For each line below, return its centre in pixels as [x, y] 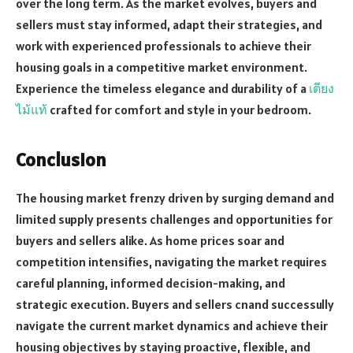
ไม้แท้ [32, 109]
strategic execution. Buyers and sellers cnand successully [175, 304]
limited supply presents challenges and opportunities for [174, 219]
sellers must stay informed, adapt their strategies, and [169, 24]
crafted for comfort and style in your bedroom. [179, 109]
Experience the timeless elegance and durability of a [162, 88]
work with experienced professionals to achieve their [163, 45]
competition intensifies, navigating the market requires [171, 261]
